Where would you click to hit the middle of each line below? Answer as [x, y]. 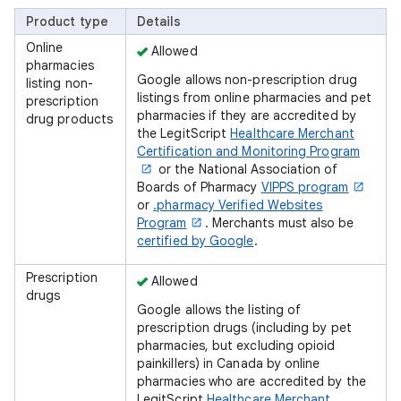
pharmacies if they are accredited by [247, 115]
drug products [70, 119]
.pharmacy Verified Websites [238, 205]
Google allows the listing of [219, 310]
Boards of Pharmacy [199, 187]
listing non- [60, 83]
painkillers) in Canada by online [229, 363]
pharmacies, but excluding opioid [236, 346]
